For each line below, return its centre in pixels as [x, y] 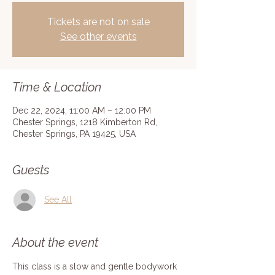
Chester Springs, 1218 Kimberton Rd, [85, 122]
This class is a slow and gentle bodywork [96, 266]
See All [58, 200]
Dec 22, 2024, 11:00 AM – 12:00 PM [82, 110]
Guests [31, 170]
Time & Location [57, 87]
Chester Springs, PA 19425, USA [74, 134]
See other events [98, 36]
